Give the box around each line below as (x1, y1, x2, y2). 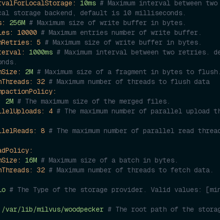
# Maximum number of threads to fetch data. (49, 165, 214, 174)
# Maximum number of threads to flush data (49, 77, 210, 86)
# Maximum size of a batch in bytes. (41, 155, 178, 165)
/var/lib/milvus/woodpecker (1, 204, 104, 214)
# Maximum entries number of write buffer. (41, 27, 202, 37)
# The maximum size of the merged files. (17, 96, 170, 106)
